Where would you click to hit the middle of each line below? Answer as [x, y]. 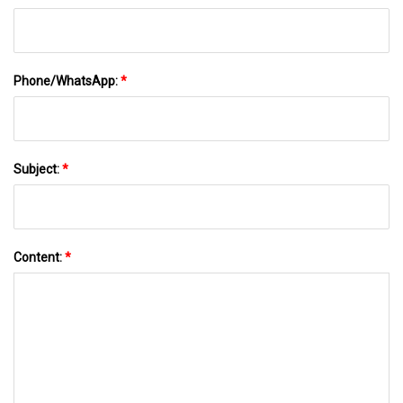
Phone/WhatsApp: [67, 81]
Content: [39, 258]
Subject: [38, 170]
